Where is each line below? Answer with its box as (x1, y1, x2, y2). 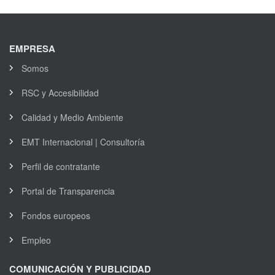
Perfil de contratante (21, 160, 100, 172)
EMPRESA (9, 42, 55, 55)
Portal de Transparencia (21, 185, 115, 197)
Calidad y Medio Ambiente (21, 111, 123, 123)
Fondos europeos (21, 209, 90, 222)
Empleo (21, 234, 51, 246)
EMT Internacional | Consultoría (21, 136, 145, 148)
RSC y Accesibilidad (21, 87, 99, 99)
